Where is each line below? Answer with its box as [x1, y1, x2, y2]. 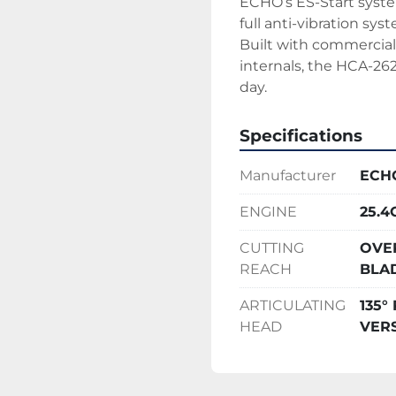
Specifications [240, 126, 362, 146]
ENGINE [240, 203, 297, 220]
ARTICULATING [240, 297, 346, 314]
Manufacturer [240, 167, 336, 184]
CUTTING [240, 240, 304, 256]
